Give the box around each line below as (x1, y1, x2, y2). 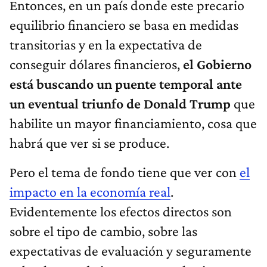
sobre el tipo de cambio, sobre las (10, 222, 197, 239)
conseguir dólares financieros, (10, 55, 180, 72)
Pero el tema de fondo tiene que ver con (10, 163, 240, 180)
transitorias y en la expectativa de (10, 36, 202, 52)
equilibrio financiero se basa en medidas (10, 16, 238, 33)
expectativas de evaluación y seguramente (10, 242, 252, 259)
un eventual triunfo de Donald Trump (10, 95, 234, 111)
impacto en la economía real (10, 183, 170, 200)
